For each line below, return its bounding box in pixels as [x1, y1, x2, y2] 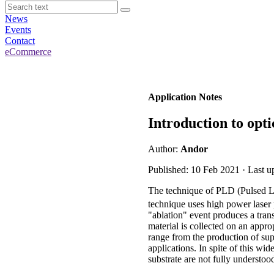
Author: [148, 143, 180, 154]
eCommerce [5, 46, 51, 57]
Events [5, 24, 31, 35]
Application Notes [148, 92, 222, 102]
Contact [5, 35, 35, 46]
